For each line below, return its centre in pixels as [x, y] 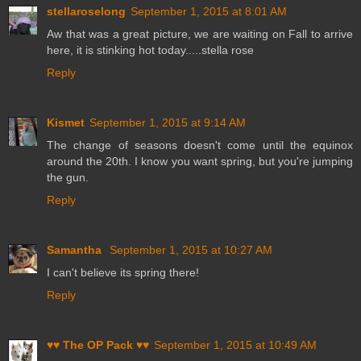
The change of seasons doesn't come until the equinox [200, 145]
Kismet [66, 122]
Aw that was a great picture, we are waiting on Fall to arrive [200, 33]
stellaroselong [86, 11]
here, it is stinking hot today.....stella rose [150, 50]
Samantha [76, 249]
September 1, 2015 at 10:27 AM [191, 249]
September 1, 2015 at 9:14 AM [168, 122]
